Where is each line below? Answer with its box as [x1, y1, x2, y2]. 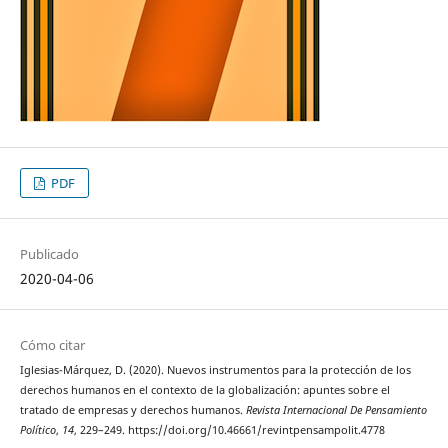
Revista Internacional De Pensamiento [245, 402, 427, 417]
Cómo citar [19, 335, 85, 354]
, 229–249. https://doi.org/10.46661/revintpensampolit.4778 [73, 422, 385, 437]
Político [19, 422, 56, 437]
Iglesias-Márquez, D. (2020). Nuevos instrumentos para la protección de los [19, 362, 411, 377]
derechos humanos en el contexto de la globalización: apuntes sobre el [19, 382, 390, 397]
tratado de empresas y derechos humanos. [19, 402, 246, 417]
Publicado [19, 244, 79, 263]
